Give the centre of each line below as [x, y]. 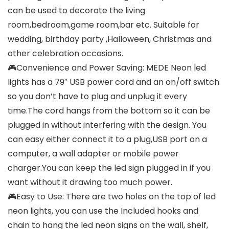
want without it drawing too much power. [90, 182]
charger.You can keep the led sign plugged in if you [109, 168]
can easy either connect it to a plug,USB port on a [107, 140]
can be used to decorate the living [76, 11]
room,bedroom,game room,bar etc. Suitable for [104, 25]
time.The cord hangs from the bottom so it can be [109, 111]
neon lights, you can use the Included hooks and [103, 211]
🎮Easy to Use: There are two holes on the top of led [112, 197]
